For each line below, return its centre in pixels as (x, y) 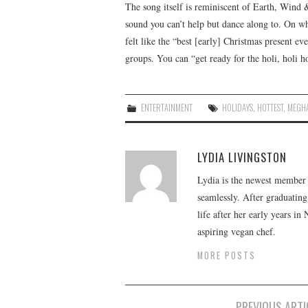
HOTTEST (271, 107)
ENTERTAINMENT (167, 107)
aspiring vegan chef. (236, 231)
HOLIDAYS (238, 107)
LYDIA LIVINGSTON (242, 157)
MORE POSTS (227, 255)
